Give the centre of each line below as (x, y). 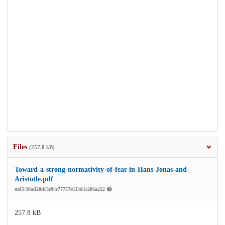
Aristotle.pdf (34, 179)
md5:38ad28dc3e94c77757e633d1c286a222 (61, 189)
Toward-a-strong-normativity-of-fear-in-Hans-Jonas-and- (102, 170)
